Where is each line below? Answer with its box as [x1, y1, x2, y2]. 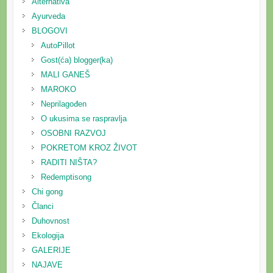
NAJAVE [31, 260, 63, 269]
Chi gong [31, 186, 63, 196]
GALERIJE [31, 245, 71, 255]
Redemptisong [40, 172, 91, 182]
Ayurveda [31, 11, 65, 21]
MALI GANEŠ [40, 69, 90, 79]
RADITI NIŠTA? [40, 157, 97, 167]
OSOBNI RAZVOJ [40, 128, 106, 138]
